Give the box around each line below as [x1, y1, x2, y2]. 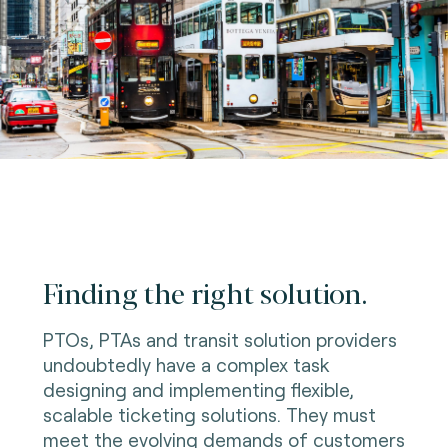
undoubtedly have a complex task [42, 352, 330, 376]
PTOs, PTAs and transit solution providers [42, 327, 397, 351]
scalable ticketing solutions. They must [42, 402, 376, 426]
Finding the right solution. [42, 271, 367, 312]
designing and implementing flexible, [42, 377, 354, 401]
